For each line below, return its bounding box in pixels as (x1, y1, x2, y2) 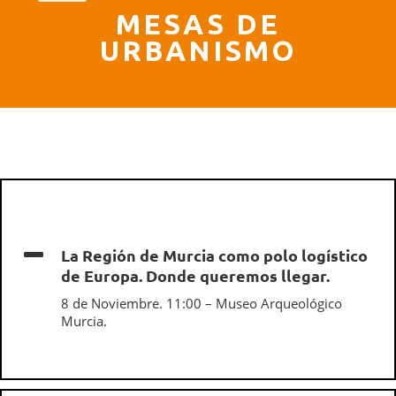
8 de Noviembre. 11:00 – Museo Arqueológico (61, 294, 342, 312)
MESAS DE (116, 8, 280, 40)
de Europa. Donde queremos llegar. (61, 265, 330, 286)
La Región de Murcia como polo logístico (61, 245, 368, 265)
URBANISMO (99, 34, 297, 66)
